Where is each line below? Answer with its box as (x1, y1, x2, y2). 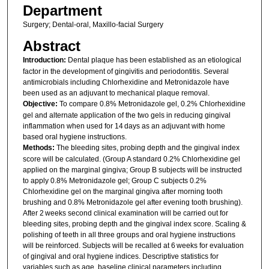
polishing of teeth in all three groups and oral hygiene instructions (22, 230, 235, 239)
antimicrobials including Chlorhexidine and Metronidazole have (22, 77, 229, 86)
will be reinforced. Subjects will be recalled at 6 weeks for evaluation (22, 241, 244, 250)
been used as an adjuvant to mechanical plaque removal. (22, 88, 210, 97)
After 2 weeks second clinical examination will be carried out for (22, 208, 228, 217)
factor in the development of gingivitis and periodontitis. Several (22, 67, 229, 76)
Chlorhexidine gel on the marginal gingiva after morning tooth (22, 187, 223, 196)
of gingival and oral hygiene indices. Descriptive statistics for (22, 252, 219, 261)
